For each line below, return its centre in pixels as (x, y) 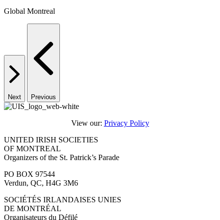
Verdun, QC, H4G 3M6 (41, 183)
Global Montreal (29, 11)
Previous (43, 97)
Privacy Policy (126, 123)
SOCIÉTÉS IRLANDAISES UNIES (63, 200)
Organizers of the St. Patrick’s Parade (62, 158)
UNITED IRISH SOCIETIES (51, 140)
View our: (87, 123)
